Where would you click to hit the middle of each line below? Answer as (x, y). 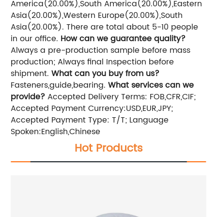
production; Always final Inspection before (93, 62)
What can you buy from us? (106, 73)
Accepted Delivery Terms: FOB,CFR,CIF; (121, 97)
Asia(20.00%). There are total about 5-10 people (105, 27)
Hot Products (108, 148)
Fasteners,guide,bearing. (60, 85)
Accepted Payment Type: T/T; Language (90, 120)
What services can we (151, 85)
